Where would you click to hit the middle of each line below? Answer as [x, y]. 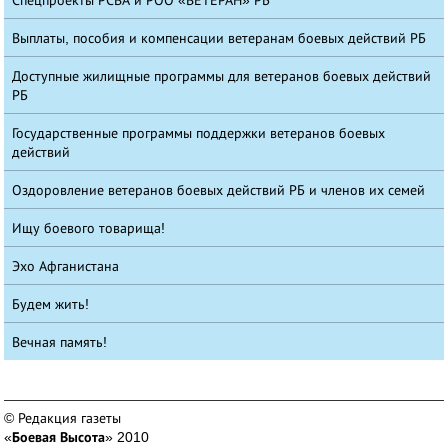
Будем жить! [51, 304]
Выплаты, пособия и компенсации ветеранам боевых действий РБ [219, 38]
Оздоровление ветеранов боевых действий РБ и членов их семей [219, 190]
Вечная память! [60, 342]
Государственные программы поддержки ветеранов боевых [199, 133]
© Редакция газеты [63, 418]
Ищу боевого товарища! [89, 228]
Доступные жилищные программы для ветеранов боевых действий [222, 76]
